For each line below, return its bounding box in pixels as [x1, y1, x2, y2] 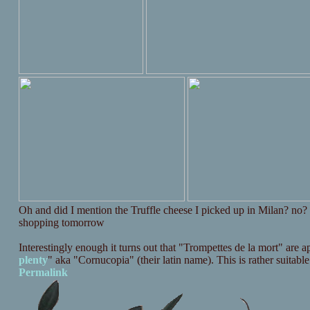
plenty [18, 254, 48, 266]
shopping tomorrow [18, 217, 104, 229]
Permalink [18, 266, 68, 279]
